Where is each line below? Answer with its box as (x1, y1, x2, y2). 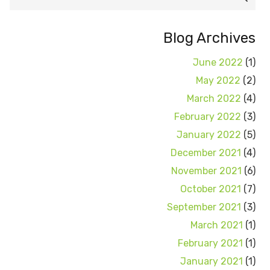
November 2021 (171, 165, 242, 177)
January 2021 (180, 256, 243, 268)
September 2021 (167, 201, 241, 213)
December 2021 (171, 147, 241, 159)
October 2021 (180, 183, 241, 195)
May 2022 (196, 75, 240, 87)
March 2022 (187, 93, 241, 105)
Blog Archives (163, 30, 256, 47)
